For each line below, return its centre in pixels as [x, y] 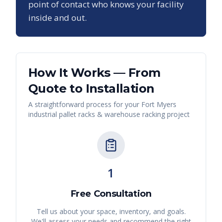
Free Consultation [111, 194]
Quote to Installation [91, 89]
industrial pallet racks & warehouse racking [97, 114]
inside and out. [57, 18]
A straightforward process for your [85, 105]
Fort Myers [159, 105]
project [177, 114]
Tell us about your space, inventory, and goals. [111, 212]
